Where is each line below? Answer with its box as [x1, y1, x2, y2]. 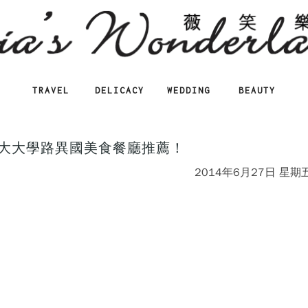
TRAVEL [32, 85, 69, 96]
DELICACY [95, 85, 144, 96]
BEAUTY [239, 85, 276, 96]
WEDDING [166, 85, 210, 96]
